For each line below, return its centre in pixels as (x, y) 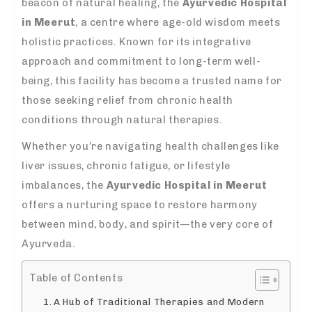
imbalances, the (64, 185)
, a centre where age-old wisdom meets (178, 22)
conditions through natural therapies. (122, 119)
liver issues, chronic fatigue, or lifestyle (126, 165)
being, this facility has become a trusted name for (152, 80)
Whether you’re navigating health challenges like (150, 146)
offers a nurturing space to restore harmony (140, 204)
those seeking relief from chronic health (128, 100)
